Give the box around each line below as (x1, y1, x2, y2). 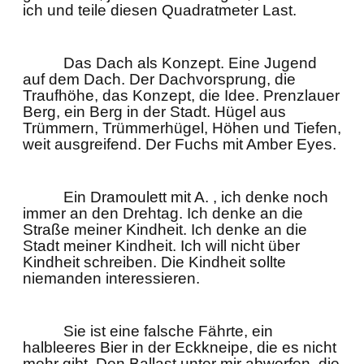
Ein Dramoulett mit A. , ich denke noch (63, 188, 328, 206)
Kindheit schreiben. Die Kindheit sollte (23, 253, 286, 271)
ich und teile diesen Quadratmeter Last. (23, 2, 297, 19)
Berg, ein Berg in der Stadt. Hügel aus (23, 103, 286, 120)
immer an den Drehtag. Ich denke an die (23, 205, 303, 222)
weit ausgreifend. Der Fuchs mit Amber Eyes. (23, 136, 336, 153)
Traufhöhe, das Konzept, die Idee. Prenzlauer (23, 87, 340, 104)
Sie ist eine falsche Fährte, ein (63, 323, 273, 340)
